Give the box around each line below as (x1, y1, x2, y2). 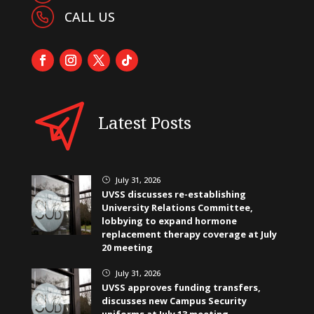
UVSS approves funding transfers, (101, 281, 261, 294)
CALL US (64, 8, 115, 26)
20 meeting (101, 241, 153, 254)
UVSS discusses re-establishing (101, 188, 246, 201)
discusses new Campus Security (101, 294, 247, 308)
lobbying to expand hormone (101, 214, 237, 228)
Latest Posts (97, 111, 191, 135)
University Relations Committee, (101, 201, 253, 214)
